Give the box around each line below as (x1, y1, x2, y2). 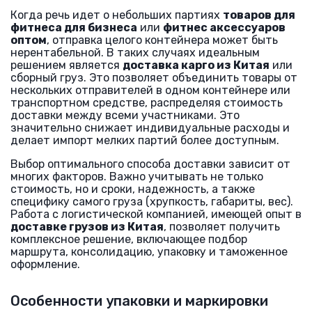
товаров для (223, 8, 295, 22)
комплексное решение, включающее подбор (10, 233, 247, 246)
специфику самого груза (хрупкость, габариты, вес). (10, 195, 293, 208)
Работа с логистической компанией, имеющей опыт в (10, 208, 302, 221)
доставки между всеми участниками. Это (10, 109, 240, 122)
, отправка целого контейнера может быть (47, 33, 278, 47)
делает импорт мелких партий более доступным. (10, 134, 279, 147)
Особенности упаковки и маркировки (10, 292, 268, 309)
